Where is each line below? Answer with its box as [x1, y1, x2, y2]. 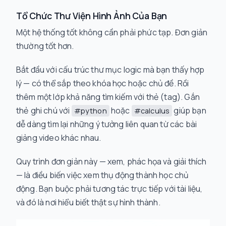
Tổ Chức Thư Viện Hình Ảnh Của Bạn [16, 10, 167, 22]
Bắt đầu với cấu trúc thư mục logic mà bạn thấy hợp [16, 64, 204, 75]
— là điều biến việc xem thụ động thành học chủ [16, 169, 189, 181]
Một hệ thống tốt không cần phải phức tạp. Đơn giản [16, 27, 208, 38]
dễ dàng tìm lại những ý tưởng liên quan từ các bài [16, 119, 197, 130]
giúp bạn [172, 105, 206, 116]
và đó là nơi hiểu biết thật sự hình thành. [16, 197, 160, 208]
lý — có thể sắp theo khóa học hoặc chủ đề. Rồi [16, 78, 189, 89]
